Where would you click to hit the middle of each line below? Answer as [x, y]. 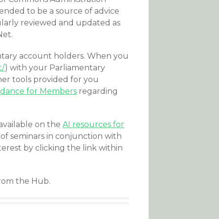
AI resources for [93, 124]
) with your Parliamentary [55, 68]
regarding [97, 91]
